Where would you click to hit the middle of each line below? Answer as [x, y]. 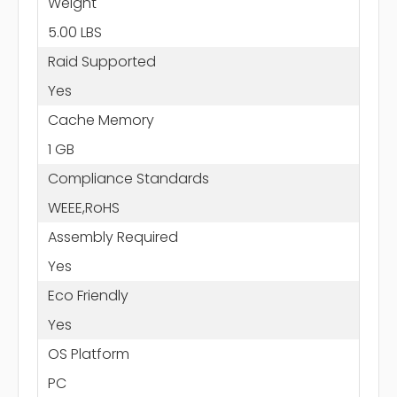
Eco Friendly [88, 295]
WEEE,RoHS [83, 207]
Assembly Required [113, 237]
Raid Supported [101, 61]
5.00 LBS [74, 32]
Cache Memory [101, 120]
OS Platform [88, 354]
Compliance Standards [128, 178]
